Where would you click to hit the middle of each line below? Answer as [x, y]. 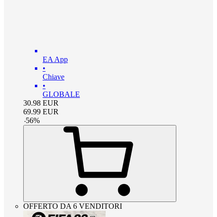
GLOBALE [61, 94]
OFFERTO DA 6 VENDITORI [73, 206]
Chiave [54, 77]
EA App [55, 60]
